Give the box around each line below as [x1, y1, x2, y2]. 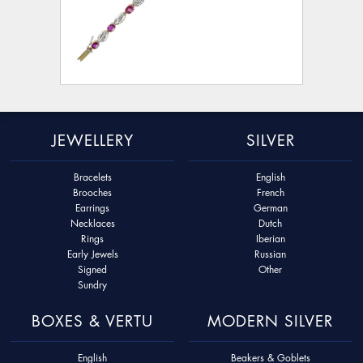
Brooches [73, 185, 113, 199]
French [256, 185, 284, 199]
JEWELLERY [51, 128, 134, 151]
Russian [254, 246, 287, 261]
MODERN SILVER [207, 309, 334, 331]
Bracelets [73, 169, 112, 184]
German [253, 200, 288, 215]
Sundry [78, 277, 108, 292]
